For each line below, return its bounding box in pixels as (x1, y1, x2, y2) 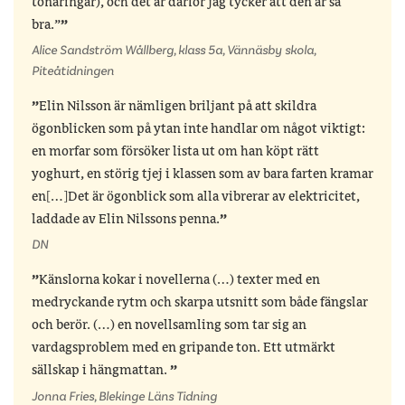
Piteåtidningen (32, 63, 114, 80)
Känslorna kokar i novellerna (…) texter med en (39, 273, 320, 288)
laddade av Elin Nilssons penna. (32, 212, 220, 228)
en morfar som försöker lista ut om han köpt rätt (32, 145, 319, 160)
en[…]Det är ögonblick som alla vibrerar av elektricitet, (32, 190, 360, 205)
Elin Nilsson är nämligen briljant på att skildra (39, 99, 316, 115)
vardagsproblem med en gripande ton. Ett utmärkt (32, 341, 335, 356)
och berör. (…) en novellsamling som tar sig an (32, 318, 306, 334)
